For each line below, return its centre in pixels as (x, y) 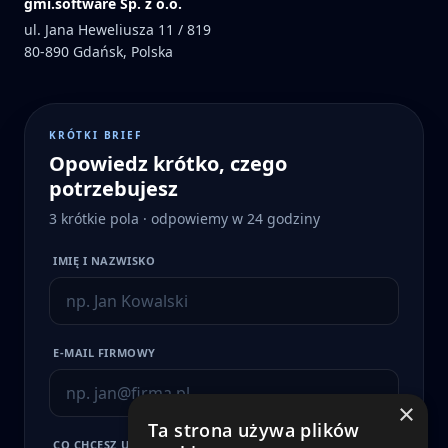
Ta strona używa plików (254, 430)
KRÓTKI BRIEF (95, 134)
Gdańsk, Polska (123, 51)
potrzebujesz (113, 188)
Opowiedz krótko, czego (168, 163)
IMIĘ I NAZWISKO (104, 260)
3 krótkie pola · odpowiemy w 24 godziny (184, 218)
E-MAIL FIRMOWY (104, 352)
